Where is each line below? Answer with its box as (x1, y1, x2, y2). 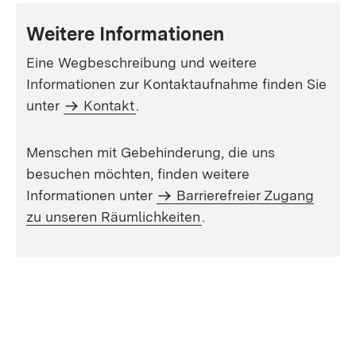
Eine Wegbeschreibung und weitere (26, 54, 257, 71)
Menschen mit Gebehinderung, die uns (26, 144, 275, 161)
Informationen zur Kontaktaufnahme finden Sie (26, 75, 327, 92)
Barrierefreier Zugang (176, 187, 315, 203)
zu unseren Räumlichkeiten (26, 208, 200, 225)
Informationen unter (26, 187, 157, 203)
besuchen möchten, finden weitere (26, 165, 250, 182)
